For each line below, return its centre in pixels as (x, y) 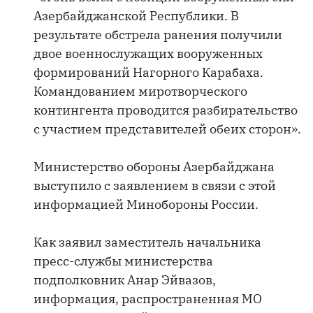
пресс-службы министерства (123, 261)
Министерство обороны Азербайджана (154, 167)
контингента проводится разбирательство (166, 110)
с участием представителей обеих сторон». (167, 129)
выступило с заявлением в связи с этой (155, 185)
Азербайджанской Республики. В (136, 16)
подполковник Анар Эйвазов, (125, 280)
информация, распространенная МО (148, 299)
